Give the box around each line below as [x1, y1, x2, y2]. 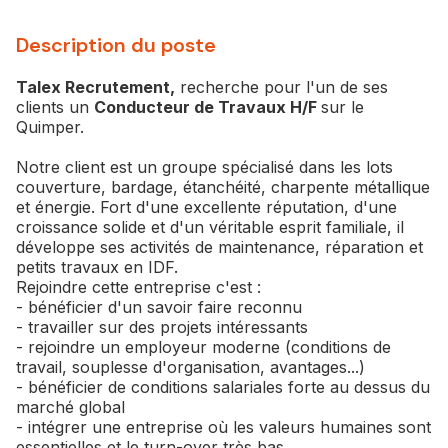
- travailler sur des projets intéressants [16, 317, 308, 338]
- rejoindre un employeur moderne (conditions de [16, 337, 391, 358]
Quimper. [16, 117, 84, 138]
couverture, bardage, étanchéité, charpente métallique [16, 177, 430, 198]
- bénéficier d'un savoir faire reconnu [16, 297, 302, 318]
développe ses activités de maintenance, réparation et [16, 237, 423, 258]
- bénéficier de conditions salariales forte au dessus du [16, 377, 430, 398]
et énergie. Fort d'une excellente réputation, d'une [16, 197, 397, 218]
